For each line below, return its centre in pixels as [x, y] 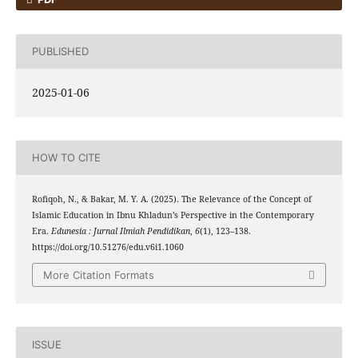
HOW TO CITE [66, 158]
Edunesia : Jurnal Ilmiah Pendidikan [120, 231]
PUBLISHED [60, 51]
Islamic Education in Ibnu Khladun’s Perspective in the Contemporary [173, 215]
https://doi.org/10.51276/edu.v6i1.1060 [107, 247]
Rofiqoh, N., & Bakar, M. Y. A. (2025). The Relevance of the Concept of [171, 199]
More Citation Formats [99, 275]
